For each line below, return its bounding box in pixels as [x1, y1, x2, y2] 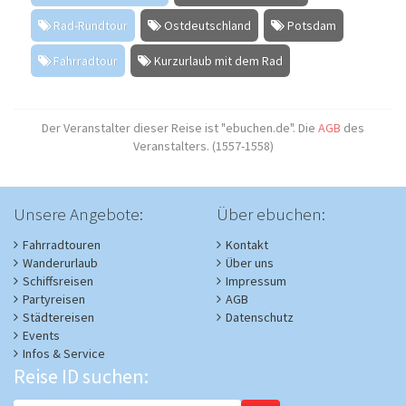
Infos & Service [23, 344, 105, 362]
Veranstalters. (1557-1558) [132, 137, 274, 154]
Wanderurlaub [23, 254, 98, 271]
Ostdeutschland [164, 17, 252, 34]
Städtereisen [23, 308, 94, 325]
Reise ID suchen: [14, 362, 149, 389]
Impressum [226, 272, 286, 289]
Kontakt [226, 236, 268, 253]
